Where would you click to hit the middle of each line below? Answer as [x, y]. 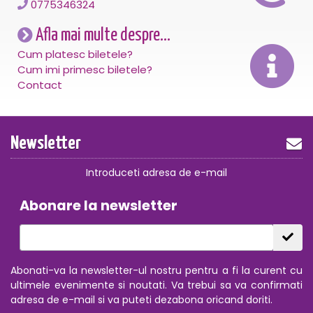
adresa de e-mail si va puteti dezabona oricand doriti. [141, 300]
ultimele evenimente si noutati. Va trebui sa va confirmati [156, 285]
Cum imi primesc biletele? [85, 70]
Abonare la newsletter [98, 206]
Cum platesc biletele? [75, 54]
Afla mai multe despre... [102, 36]
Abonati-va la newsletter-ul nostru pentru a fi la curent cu [156, 271]
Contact [40, 85]
